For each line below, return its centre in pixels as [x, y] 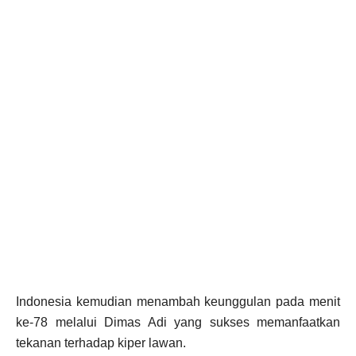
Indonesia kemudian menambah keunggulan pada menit [178, 302]
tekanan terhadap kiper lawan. [101, 343]
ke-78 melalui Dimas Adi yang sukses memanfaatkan [178, 323]
